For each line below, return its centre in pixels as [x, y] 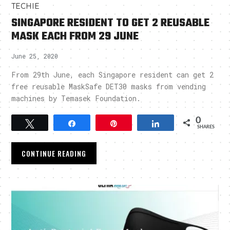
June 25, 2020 [35, 56]
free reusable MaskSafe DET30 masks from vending [109, 86]
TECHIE [26, 6]
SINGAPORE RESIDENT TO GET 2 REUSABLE [111, 23]
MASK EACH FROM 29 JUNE [75, 36]
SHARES [206, 127]
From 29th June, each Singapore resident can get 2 [113, 74]
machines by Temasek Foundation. [76, 98]
